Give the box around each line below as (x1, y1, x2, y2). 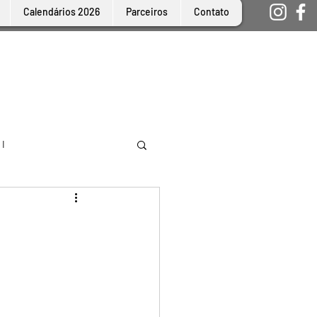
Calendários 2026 (23, 6, 100, 18)
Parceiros (126, 6, 168, 18)
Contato (194, 6, 229, 18)
